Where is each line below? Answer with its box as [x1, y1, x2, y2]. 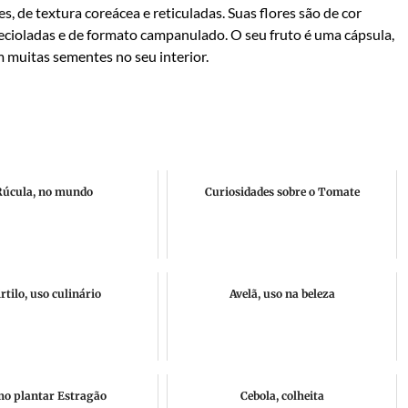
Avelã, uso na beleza [229, 287, 335, 301]
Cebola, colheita [240, 389, 324, 403]
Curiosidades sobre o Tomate [204, 185, 360, 199]
